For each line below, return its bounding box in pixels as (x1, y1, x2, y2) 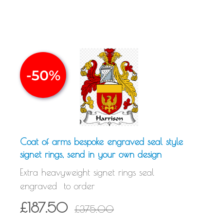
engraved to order (20, 180, 98, 191)
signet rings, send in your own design (20, 148, 162, 160)
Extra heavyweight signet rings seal (20, 166, 154, 178)
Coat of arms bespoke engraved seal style (20, 136, 183, 147)
